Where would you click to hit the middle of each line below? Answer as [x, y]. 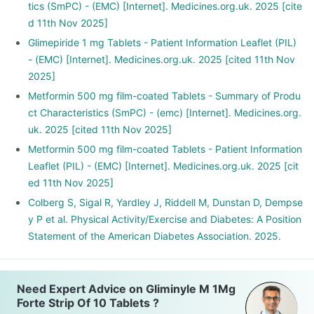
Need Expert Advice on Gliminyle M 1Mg [126, 289]
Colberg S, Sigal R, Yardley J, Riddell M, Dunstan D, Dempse [165, 202]
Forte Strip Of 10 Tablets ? [88, 303]
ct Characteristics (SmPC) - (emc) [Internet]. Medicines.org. [165, 112]
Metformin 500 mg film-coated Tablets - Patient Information [165, 149]
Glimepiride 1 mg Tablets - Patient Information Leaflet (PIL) [162, 42]
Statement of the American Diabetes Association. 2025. [155, 236]
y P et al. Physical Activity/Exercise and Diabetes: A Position [165, 219]
